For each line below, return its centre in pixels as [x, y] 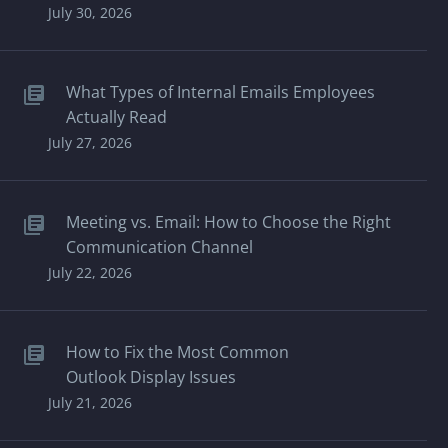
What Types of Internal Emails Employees [220, 92]
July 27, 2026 [90, 143]
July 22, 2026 [90, 273]
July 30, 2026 [90, 13]
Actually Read [116, 117]
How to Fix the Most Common [177, 352]
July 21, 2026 [90, 403]
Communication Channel [159, 247]
